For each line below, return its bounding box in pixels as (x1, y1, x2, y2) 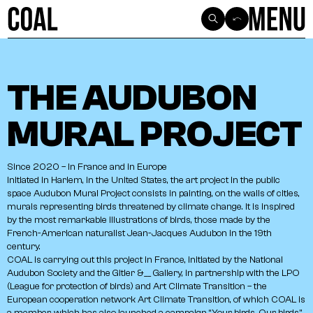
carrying (43, 254, 79, 265)
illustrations (109, 214, 158, 226)
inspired (261, 201, 295, 212)
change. (211, 201, 243, 212)
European (7, 294, 48, 305)
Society (47, 268, 78, 279)
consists (132, 188, 167, 199)
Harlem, (51, 175, 84, 186)
